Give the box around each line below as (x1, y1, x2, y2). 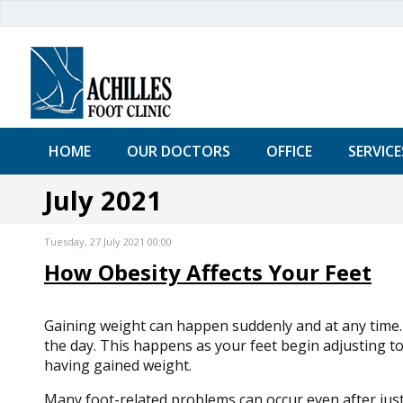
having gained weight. (43, 355, 192, 375)
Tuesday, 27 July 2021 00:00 (43, 235, 172, 248)
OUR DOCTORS (126, 141, 230, 161)
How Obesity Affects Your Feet (43, 257, 372, 287)
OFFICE (265, 141, 312, 161)
